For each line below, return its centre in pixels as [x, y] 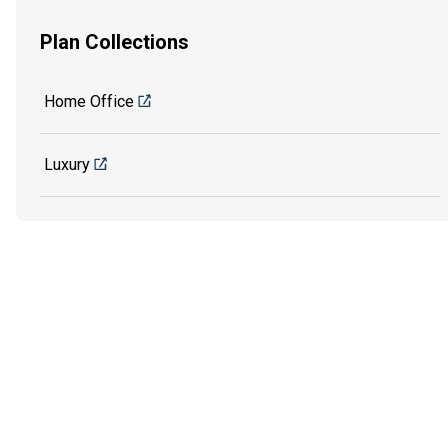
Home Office [89, 102]
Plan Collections [114, 42]
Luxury [67, 165]
